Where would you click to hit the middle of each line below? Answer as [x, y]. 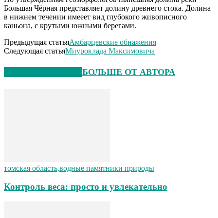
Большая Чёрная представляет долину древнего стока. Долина [107, 8]
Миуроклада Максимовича [110, 51]
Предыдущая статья [36, 42]
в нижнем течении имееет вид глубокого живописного [95, 17]
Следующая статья [35, 51]
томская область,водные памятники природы [79, 168]
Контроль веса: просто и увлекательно [86, 187]
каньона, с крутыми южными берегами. [70, 25]
